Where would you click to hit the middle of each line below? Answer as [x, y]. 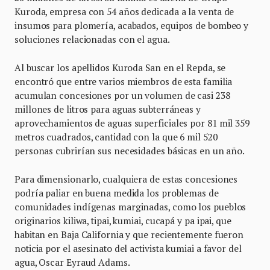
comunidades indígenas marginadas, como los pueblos [130, 206]
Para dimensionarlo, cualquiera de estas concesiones [126, 179]
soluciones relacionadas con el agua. [92, 39]
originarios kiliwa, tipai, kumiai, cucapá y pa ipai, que [123, 220]
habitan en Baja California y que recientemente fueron [129, 234]
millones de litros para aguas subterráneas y [108, 109]
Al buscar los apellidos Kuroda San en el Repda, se [120, 67]
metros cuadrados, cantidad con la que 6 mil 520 [116, 137]
